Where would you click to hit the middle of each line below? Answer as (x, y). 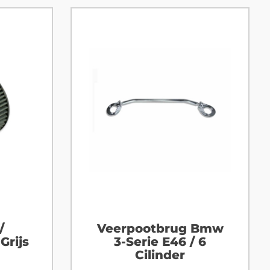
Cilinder (160, 255)
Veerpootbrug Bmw (160, 229)
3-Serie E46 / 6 (160, 242)
